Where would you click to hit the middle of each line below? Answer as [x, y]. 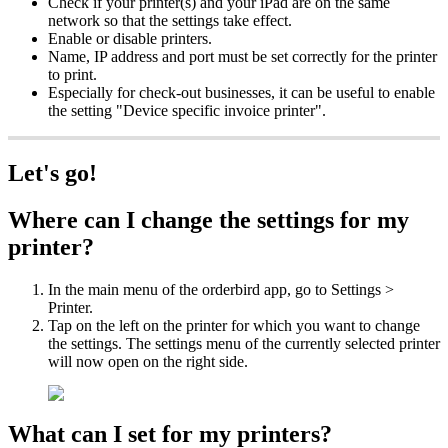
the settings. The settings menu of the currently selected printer [244, 343]
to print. [72, 75]
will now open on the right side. [148, 361]
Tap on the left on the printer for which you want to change [234, 325]
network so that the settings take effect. [170, 21]
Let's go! [52, 173]
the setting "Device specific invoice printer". [187, 111]
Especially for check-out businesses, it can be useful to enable [241, 93]
